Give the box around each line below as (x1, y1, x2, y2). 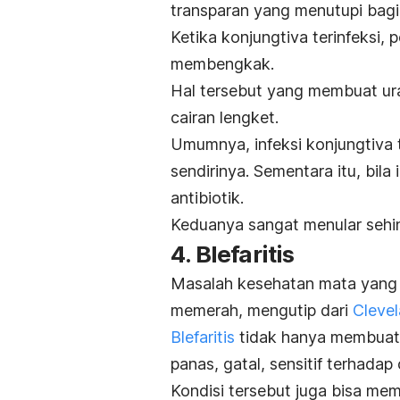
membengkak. (171, 54, 279, 74)
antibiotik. (171, 188, 248, 208)
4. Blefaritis (171, 240, 295, 269)
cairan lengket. (171, 108, 279, 128)
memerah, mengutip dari (171, 301, 353, 321)
